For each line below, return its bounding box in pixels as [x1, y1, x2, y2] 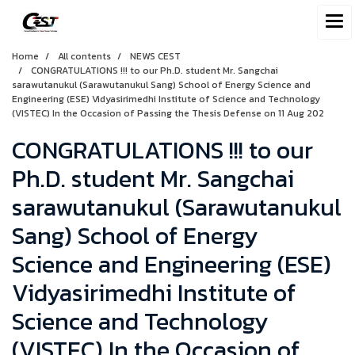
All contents [58, 49, 111, 63]
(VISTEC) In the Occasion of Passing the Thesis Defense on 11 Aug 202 [12, 106, 324, 120]
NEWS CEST [130, 49, 181, 63]
